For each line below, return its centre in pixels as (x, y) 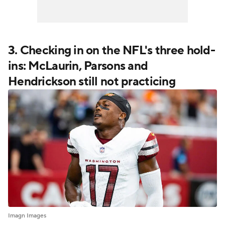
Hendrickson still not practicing (92, 82)
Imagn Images (27, 216)
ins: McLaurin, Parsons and (78, 66)
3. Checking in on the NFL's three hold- (111, 50)
